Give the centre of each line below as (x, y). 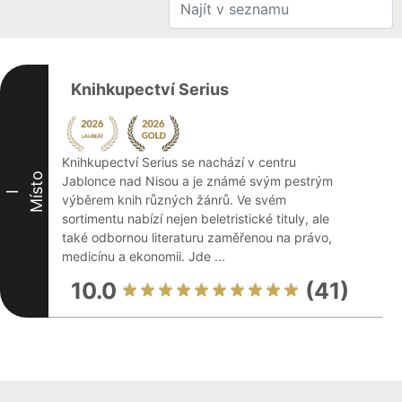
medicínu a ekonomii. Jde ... (144, 256)
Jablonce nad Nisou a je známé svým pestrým (197, 181)
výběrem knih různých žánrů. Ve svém (174, 200)
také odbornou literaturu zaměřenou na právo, (197, 237)
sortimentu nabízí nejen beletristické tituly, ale (196, 218)
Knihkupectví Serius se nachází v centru (179, 162)
